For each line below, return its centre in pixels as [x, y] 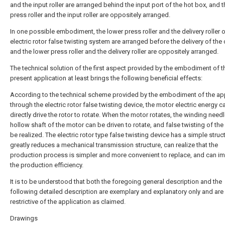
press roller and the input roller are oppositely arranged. [90, 15]
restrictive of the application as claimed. [68, 202]
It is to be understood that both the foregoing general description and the [116, 182]
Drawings [24, 218]
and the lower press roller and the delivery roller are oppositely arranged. [114, 51]
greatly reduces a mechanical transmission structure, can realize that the [114, 145]
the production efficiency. [47, 165]
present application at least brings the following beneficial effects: [106, 78]
